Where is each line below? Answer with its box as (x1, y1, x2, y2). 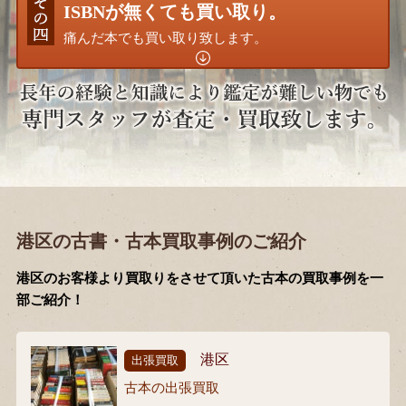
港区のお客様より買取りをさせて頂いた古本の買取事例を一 (15, 271, 383, 286)
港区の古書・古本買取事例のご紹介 (15, 231, 306, 252)
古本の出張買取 (123, 381, 219, 396)
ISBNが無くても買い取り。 (63, 2, 286, 22)
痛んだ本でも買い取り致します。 (63, 30, 267, 45)
